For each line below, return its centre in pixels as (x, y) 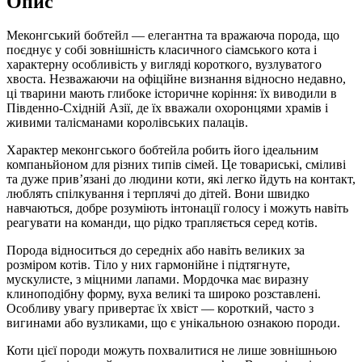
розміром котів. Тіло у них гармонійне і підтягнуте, (148, 265)
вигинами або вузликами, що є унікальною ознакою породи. (173, 323)
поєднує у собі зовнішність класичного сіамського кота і (162, 50)
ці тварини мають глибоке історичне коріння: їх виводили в (172, 94)
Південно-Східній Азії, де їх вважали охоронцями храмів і (167, 108)
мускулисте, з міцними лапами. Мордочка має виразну (158, 280)
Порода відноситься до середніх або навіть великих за (156, 250)
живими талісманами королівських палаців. (127, 123)
